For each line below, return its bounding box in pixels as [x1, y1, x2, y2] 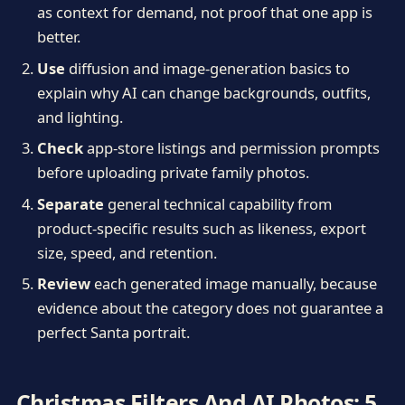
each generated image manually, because [89, 273, 377, 294]
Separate [36, 193, 104, 214]
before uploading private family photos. [36, 162, 309, 184]
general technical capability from [103, 193, 332, 214]
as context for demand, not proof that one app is [36, 2, 372, 24]
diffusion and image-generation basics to [64, 57, 350, 79]
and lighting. [36, 106, 123, 127]
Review [36, 273, 90, 294]
